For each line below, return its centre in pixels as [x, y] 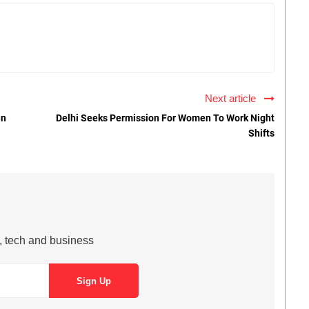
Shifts [261, 133]
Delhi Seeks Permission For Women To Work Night [165, 118]
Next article [233, 99]
